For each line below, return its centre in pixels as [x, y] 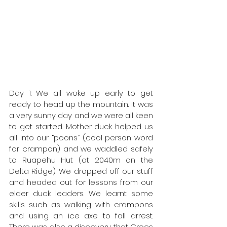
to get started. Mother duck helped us [81, 126]
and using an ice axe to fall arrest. [81, 215]
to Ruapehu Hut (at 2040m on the [81, 160]
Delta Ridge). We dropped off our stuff [81, 171]
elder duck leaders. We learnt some [81, 193]
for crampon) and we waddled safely [81, 148]
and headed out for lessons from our [81, 182]
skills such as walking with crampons [81, 204]
